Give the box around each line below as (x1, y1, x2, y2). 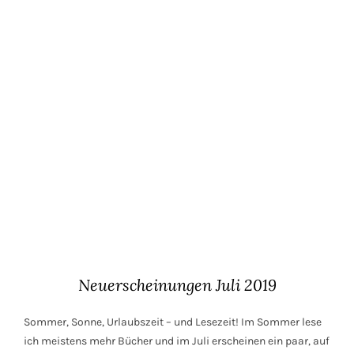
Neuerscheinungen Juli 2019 (77, 275, 277, 296)
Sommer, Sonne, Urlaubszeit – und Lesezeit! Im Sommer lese (24, 315, 322, 330)
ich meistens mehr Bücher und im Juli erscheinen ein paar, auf (24, 334, 330, 348)
